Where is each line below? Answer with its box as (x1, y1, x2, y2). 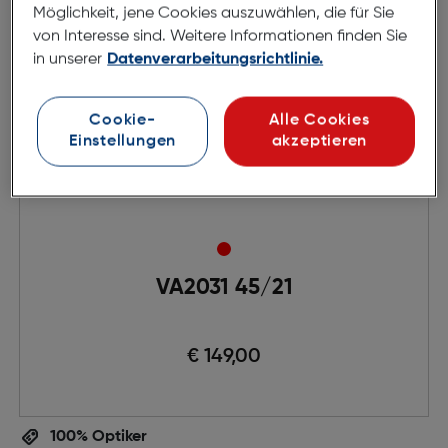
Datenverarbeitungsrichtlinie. (107, 51, 324, 68)
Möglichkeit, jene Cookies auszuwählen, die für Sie (33, 5, 395, 22)
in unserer (33, 51, 103, 68)
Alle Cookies (269, 112, 370, 129)
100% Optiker (45, 429, 147, 445)
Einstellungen (68, 133, 177, 150)
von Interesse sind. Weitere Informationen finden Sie (33, 28, 408, 45)
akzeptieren (271, 133, 368, 150)
